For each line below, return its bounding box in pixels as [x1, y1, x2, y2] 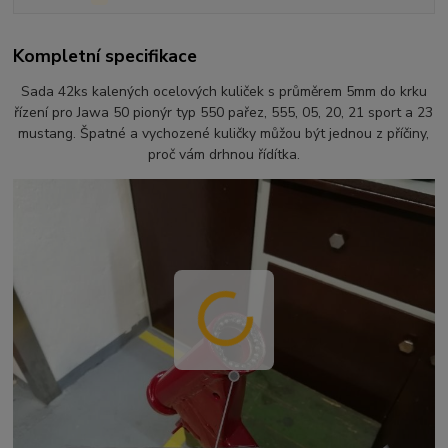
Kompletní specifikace [13, 43, 198, 68]
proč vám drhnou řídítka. [147, 145, 300, 165]
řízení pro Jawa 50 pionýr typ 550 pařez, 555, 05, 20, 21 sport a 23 [14, 103, 434, 123]
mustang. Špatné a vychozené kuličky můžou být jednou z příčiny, [18, 124, 430, 144]
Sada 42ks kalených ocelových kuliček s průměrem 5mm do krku [20, 82, 427, 102]
